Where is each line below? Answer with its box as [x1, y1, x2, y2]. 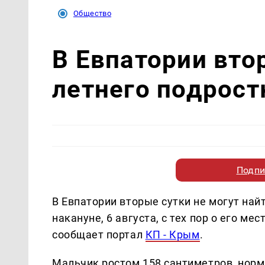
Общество [73, 8, 112, 18]
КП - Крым [145, 228, 200, 241]
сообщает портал [52, 228, 146, 241]
